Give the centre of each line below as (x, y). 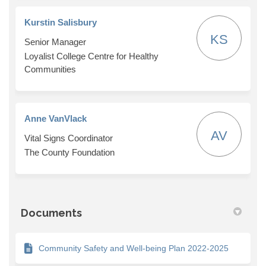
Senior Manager (55, 42)
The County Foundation (69, 152)
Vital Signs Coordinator (69, 138)
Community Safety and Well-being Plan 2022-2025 (134, 248)
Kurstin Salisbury (61, 22)
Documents (51, 213)
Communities (50, 69)
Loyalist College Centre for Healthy (91, 56)
